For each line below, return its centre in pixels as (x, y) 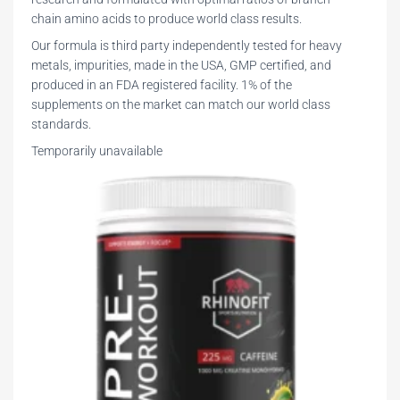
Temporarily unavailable (97, 151)
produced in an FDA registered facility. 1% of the (162, 85)
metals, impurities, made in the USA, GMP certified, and (181, 66)
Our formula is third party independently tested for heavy (187, 46)
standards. (61, 125)
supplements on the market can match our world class (181, 105)
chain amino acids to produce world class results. (167, 19)
